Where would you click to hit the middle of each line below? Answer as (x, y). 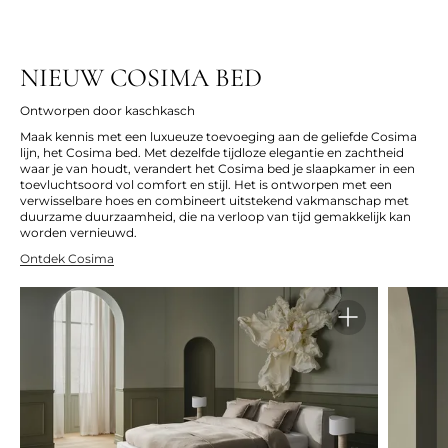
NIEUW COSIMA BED (144, 78)
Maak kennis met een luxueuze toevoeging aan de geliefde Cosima (218, 137)
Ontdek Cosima (67, 259)
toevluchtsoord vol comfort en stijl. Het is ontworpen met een (206, 185)
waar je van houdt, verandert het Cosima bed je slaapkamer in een (217, 169)
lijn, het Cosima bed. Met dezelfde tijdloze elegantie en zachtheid (212, 153)
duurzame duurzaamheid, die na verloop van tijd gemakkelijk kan (215, 217)
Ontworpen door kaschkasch (107, 111)
